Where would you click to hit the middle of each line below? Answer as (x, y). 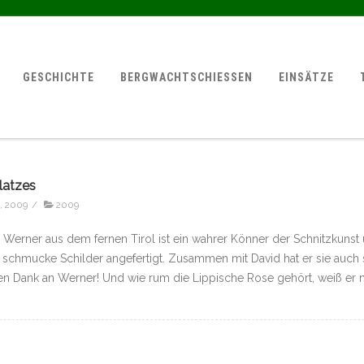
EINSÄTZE (307, 77)
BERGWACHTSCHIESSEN (183, 77)
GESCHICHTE (59, 77)
